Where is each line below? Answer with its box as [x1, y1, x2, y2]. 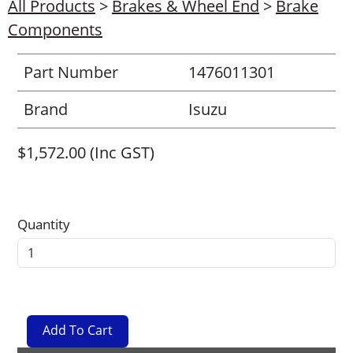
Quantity [17, 215, 70, 234]
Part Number [24, 61, 118, 84]
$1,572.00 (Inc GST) [17, 142, 154, 164]
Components [8, 19, 102, 41]
